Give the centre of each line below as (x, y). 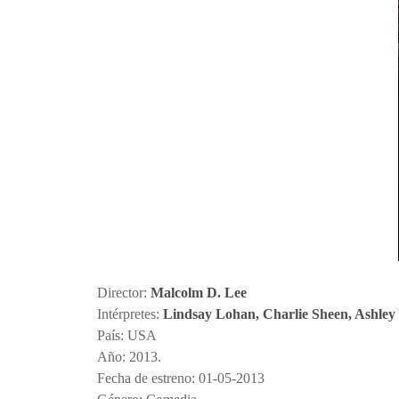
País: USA (127, 335)
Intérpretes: (130, 313)
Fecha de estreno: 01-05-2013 (181, 378)
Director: (124, 292)
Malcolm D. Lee (199, 292)
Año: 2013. (129, 356)
